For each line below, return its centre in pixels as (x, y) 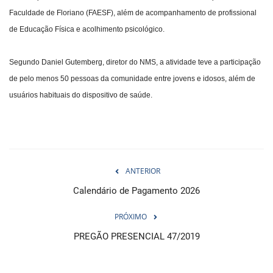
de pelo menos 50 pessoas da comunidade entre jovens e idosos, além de (132, 79)
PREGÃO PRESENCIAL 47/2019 (136, 237)
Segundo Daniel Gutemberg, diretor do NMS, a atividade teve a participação (135, 62)
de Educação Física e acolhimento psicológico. (87, 30)
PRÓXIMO (130, 217)
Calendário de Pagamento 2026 (136, 191)
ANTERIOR (143, 171)
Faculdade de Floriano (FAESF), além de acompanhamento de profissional (133, 13)
